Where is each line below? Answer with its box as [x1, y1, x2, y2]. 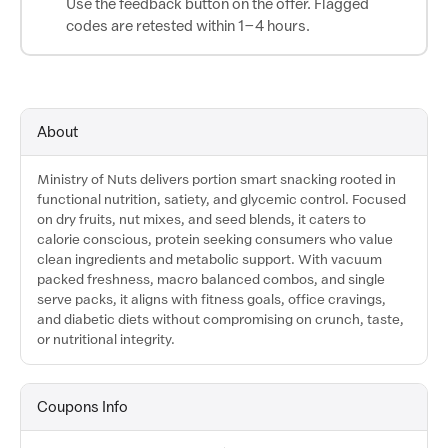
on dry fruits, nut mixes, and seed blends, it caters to [37, 212, 366, 227]
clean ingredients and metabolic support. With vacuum [37, 252, 382, 267]
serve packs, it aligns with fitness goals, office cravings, [37, 292, 386, 307]
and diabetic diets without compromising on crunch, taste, [37, 312, 404, 327]
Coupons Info [37, 399, 128, 415]
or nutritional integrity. [37, 332, 175, 347]
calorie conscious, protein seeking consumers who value [37, 232, 393, 247]
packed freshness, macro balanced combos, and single [37, 272, 385, 287]
